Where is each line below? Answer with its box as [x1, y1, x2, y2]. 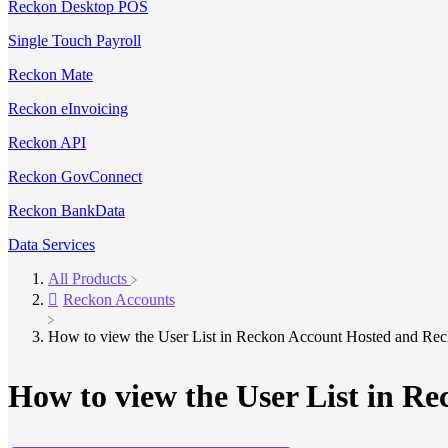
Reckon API [8, 134, 86, 151]
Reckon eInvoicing [8, 100, 128, 117]
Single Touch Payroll [8, 32, 141, 49]
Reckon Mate [8, 66, 93, 83]
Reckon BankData [8, 202, 125, 219]
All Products [48, 270, 127, 287]
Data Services [8, 236, 95, 253]
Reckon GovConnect [8, 168, 142, 185]
